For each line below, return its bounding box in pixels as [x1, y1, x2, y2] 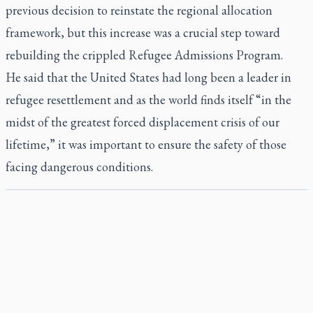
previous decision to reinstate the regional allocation [6, 2, 272, 18]
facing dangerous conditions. [6, 159, 153, 175]
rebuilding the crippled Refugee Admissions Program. [6, 47, 283, 63]
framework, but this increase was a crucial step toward [6, 24, 280, 41]
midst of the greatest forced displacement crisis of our [6, 114, 279, 130]
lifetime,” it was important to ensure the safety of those [6, 136, 286, 152]
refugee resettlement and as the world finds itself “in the [6, 92, 291, 108]
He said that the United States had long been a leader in [6, 69, 291, 85]
